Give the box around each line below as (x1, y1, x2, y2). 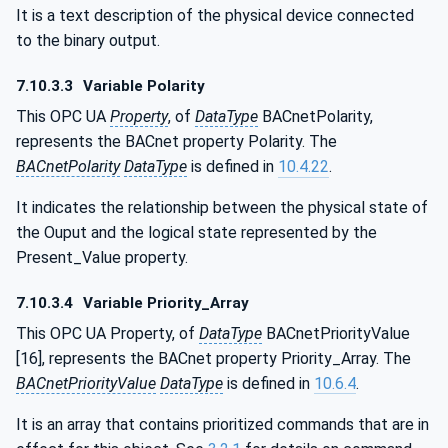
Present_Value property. (16, 247, 188, 267)
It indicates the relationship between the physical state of (16, 197, 428, 217)
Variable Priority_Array (79, 294, 250, 313)
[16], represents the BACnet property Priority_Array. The (16, 348, 411, 368)
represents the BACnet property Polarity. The (16, 131, 337, 151)
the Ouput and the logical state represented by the (16, 222, 377, 242)
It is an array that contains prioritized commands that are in (16, 414, 429, 434)
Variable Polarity (79, 77, 206, 96)
